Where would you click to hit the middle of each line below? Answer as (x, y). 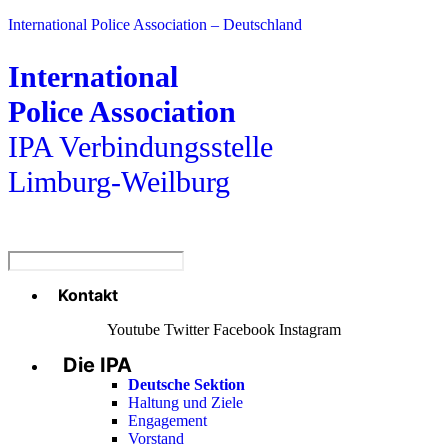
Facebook (244, 329)
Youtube (133, 329)
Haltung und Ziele (185, 402)
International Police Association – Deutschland (155, 24)
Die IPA (97, 364)
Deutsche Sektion (186, 384)
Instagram (310, 329)
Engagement (167, 420)
